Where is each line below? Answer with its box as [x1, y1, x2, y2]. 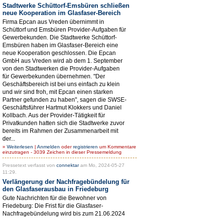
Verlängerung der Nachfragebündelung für [2, 178, 129, 185]
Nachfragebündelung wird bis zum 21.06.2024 [2, 210, 125, 217]
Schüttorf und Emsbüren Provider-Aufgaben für [2, 26, 126, 33]
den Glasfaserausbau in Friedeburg [2, 185, 109, 193]
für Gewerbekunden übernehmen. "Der [2, 73, 105, 80]
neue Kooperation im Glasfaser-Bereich [2, 9, 121, 17]
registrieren [73, 144, 98, 149]
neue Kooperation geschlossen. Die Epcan [2, 49, 116, 56]
